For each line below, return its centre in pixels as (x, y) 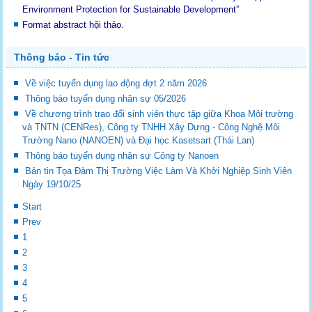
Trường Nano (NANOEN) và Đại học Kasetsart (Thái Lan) (139, 141)
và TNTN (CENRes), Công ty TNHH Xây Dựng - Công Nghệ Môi (151, 127)
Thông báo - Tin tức (62, 57)
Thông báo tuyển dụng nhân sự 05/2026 (106, 99)
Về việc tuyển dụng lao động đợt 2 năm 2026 (116, 84)
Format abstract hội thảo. (73, 25)
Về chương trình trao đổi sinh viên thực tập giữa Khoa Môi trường (159, 114)
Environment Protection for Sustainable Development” (132, 10)
